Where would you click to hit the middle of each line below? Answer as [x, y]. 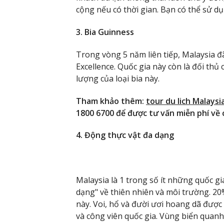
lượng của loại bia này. [118, 78]
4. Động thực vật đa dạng [125, 135]
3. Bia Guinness [105, 32]
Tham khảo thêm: [111, 101]
